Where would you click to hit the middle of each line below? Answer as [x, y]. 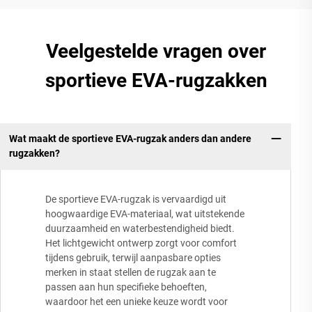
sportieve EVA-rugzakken [156, 80]
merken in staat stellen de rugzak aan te [131, 272]
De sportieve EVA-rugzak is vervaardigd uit [136, 199]
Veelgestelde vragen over [156, 51]
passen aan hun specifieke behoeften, [126, 287]
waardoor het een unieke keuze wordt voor [136, 301]
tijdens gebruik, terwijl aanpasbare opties [133, 257]
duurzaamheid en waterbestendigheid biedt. [140, 228]
